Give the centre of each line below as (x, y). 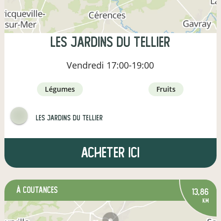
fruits (168, 89)
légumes (62, 89)
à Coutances (37, 190)
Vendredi (87, 65)
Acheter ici (110, 152)
